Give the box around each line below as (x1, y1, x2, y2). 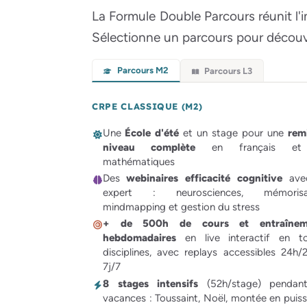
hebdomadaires (103, 232, 176, 245)
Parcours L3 (202, 65, 253, 76)
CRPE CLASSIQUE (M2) (92, 101, 203, 112)
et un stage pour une (179, 126, 288, 139)
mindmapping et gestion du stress (103, 201, 260, 214)
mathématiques (103, 155, 175, 168)
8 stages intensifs (103, 277, 198, 290)
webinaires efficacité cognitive (126, 172, 282, 185)
